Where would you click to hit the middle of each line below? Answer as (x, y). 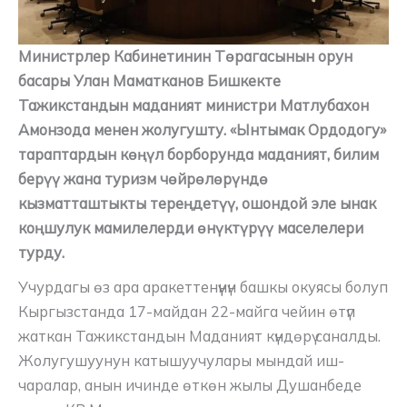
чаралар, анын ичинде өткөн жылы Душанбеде (190, 386)
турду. (41, 252)
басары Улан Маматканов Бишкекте (149, 80)
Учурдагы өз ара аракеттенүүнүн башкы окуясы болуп (203, 288)
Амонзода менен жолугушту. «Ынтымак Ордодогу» (202, 129)
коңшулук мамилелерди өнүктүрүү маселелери (191, 228)
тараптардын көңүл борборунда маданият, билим (199, 154)
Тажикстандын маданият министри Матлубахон (194, 105)
